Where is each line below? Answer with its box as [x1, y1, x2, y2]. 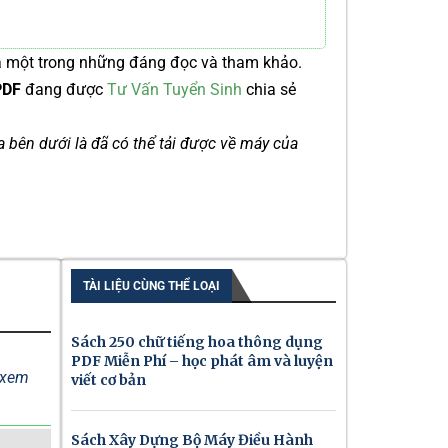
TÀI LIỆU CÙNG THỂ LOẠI [83, 279, 220, 293]
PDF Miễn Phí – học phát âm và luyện [71, 352, 333, 370]
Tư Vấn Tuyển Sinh [107, 80, 242, 99]
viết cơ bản [71, 371, 146, 389]
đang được [25, 80, 107, 99]
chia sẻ [242, 80, 296, 99]
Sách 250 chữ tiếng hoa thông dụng [71, 333, 323, 351]
